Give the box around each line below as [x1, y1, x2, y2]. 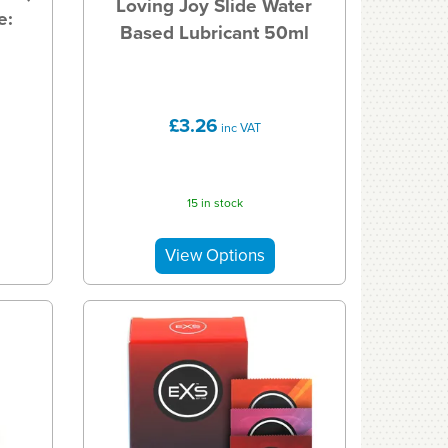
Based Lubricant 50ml [119, 18, 309, 48]
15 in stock [186, 193, 243, 212]
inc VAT [217, 118, 261, 138]
